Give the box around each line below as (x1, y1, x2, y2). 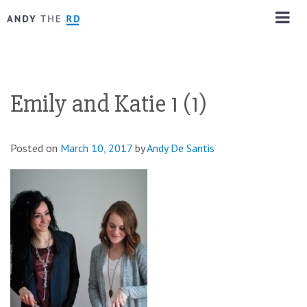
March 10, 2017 (60, 140, 132, 155)
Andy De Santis (147, 140, 214, 155)
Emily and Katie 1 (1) (10, 88, 207, 119)
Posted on (10, 140, 60, 155)
